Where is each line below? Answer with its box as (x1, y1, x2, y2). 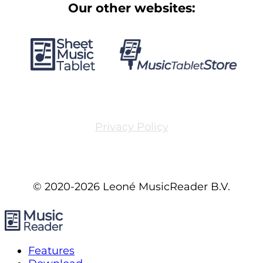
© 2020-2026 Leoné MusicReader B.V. (33, 180, 230, 193)
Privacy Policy (95, 120, 168, 133)
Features (28, 244, 75, 257)
